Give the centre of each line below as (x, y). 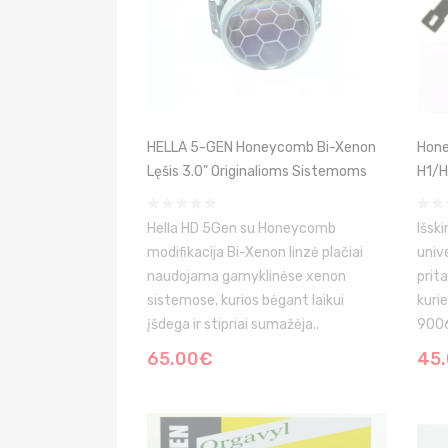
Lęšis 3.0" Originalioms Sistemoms (257, 171)
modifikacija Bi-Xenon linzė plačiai (255, 252)
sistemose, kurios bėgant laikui (245, 300)
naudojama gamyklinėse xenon (246, 276)
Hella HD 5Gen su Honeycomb (241, 228)
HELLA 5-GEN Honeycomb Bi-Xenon (261, 147)
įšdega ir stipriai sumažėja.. (233, 324)
